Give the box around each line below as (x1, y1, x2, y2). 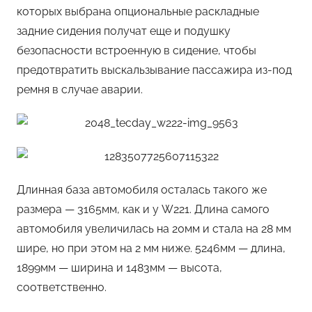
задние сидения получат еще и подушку (17, 24, 231, 38)
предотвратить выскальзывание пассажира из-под (17, 63, 292, 77)
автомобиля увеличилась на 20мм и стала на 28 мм (17, 222, 291, 236)
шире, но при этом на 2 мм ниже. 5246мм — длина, (17, 242, 286, 256)
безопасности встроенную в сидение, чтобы (17, 44, 256, 58)
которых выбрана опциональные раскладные (17, 5, 259, 19)
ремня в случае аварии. (17, 83, 143, 97)
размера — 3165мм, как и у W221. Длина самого (17, 203, 270, 217)
